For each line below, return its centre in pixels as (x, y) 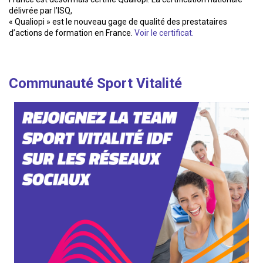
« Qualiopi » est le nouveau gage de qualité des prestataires (118, 21)
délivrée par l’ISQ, (41, 10)
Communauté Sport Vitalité (95, 83)
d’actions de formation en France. (72, 33)
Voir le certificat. (164, 33)
